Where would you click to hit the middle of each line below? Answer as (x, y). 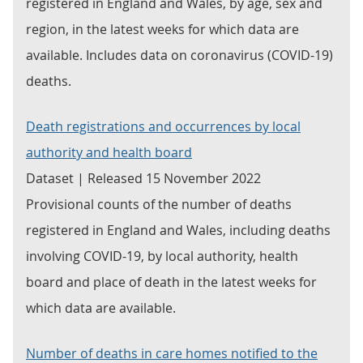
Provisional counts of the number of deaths (159, 204)
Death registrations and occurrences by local (163, 126)
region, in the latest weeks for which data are (162, 29)
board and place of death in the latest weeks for (171, 282)
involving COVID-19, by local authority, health (162, 256)
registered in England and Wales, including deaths (178, 230)
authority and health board (109, 152)
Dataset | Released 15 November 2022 (143, 178)
